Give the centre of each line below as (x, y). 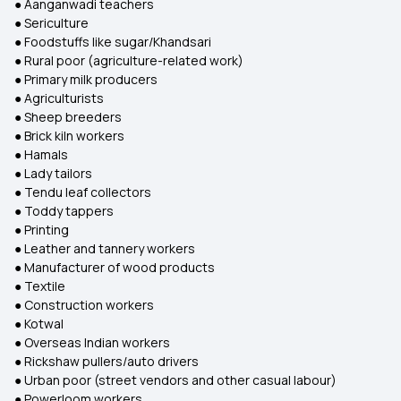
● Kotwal (39, 324)
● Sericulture (51, 23)
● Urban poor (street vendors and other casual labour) (175, 380)
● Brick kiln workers (69, 136)
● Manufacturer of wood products (115, 267)
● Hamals (41, 154)
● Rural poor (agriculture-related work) (129, 60)
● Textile (40, 286)
